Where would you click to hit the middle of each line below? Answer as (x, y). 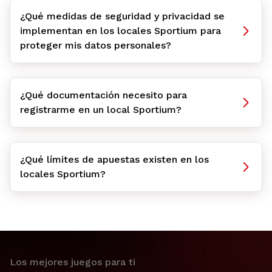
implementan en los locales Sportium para (121, 31)
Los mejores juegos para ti (73, 262)
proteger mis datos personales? (96, 45)
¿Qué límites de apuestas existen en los (114, 159)
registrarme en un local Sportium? (101, 110)
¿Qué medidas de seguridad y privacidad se (122, 16)
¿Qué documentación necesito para (104, 95)
